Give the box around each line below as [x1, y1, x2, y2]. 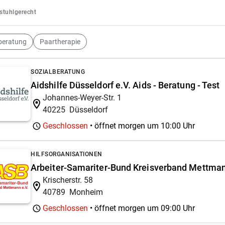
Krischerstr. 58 [43, 175, 93, 185]
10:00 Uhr [161, 121, 195, 131]
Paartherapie [40, 37, 80, 46]
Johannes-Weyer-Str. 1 [43, 93, 122, 102]
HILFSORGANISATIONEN [31, 151, 102, 158]
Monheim [69, 187, 103, 197]
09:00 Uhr [161, 203, 195, 213]
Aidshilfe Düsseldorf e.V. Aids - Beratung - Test [31, 80, 220, 90]
